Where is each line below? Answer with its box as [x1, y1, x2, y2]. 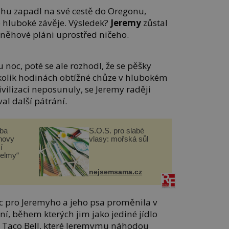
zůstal [141, 16, 168, 29]
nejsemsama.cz [89, 167, 143, 176]
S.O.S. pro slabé [89, 126, 145, 135]
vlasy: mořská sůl [89, 134, 149, 143]
